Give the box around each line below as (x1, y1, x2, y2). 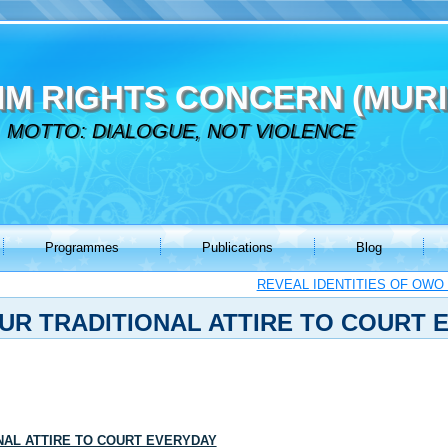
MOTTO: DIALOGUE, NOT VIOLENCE (7, 120, 356, 143)
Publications (201, 240, 273, 255)
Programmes (44, 240, 119, 255)
